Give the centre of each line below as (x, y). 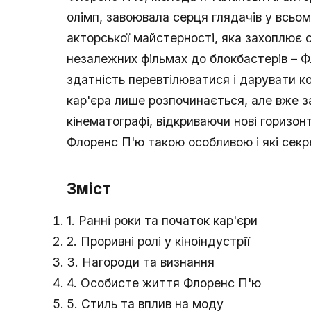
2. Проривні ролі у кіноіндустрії (158, 242)
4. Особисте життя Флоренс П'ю (164, 283)
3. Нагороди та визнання (141, 262)
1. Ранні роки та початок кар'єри (162, 221)
